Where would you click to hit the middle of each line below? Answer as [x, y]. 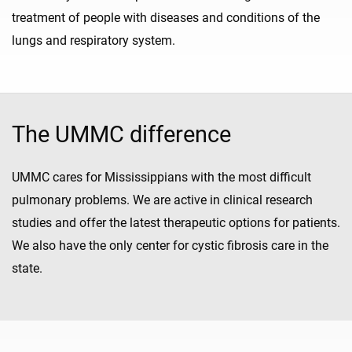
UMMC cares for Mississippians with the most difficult [161, 178]
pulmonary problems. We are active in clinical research [162, 200]
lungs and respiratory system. [93, 41]
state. [27, 269]
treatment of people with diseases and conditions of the [166, 18]
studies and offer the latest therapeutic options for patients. [176, 223]
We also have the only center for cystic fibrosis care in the [170, 246]
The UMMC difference [121, 135]
